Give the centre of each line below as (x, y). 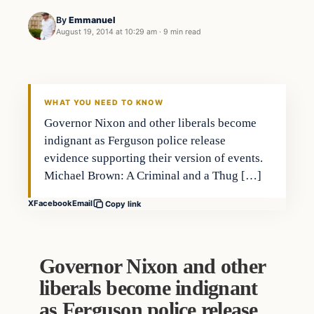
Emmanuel (92, 20)
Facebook (53, 204)
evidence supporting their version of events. (154, 158)
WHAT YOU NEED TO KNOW (104, 102)
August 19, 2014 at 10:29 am (107, 32)
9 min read (182, 32)
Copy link (123, 204)
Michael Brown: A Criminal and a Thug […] (153, 175)
